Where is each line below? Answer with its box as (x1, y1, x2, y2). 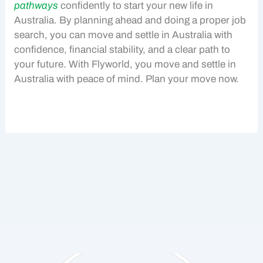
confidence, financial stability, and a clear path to (14, 43, 231, 55)
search (14, 29, 45, 41)
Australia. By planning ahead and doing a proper (14, 14, 230, 26)
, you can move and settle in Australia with (45, 29, 233, 41)
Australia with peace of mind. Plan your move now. (14, 73, 240, 85)
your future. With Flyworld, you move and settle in (14, 58, 237, 70)
